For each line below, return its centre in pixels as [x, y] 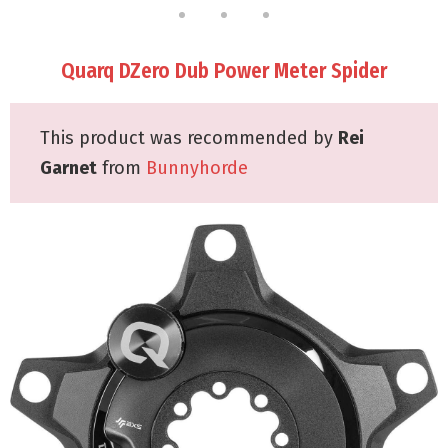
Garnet [68, 167]
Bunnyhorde [197, 167]
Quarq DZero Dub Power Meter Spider [224, 70]
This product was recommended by [189, 137]
